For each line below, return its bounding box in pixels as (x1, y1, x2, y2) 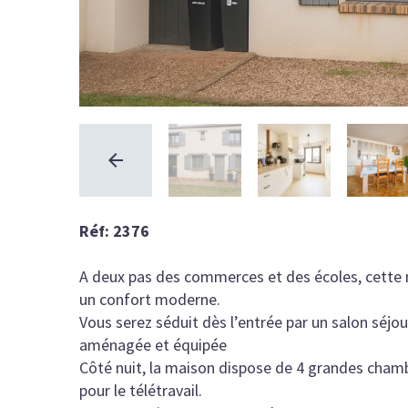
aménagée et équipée (79, 334, 227, 356)
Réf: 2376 (79, 220, 149, 242)
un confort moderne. (79, 289, 220, 311)
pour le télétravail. (79, 380, 202, 402)
